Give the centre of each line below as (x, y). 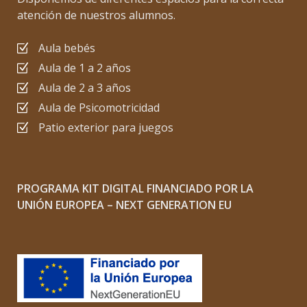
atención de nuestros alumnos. (96, 15)
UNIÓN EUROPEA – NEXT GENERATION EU (124, 205)
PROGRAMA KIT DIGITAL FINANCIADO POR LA (135, 188)
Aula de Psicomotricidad (99, 108)
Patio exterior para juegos (106, 127)
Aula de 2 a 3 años (85, 88)
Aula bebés (67, 48)
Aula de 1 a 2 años (85, 68)
